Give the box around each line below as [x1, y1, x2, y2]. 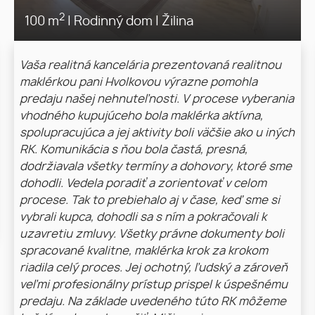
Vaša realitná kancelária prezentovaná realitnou [20, 59, 281, 71]
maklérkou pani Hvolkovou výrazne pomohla [20, 76, 257, 88]
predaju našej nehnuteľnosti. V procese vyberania [20, 93, 294, 105]
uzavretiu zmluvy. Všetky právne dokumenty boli [20, 228, 284, 240]
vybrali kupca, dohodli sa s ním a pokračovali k [20, 211, 266, 223]
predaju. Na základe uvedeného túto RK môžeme [20, 295, 286, 307]
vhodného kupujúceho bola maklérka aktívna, [20, 110, 263, 122]
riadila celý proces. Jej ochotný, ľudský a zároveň [20, 262, 288, 274]
